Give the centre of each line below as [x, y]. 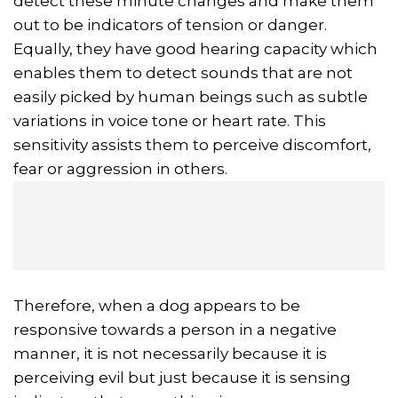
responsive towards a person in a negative [175, 329]
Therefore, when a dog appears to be [157, 305]
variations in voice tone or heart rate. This [170, 120]
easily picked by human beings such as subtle [191, 96]
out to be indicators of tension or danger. [170, 24]
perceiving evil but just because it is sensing [182, 377]
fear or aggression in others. [120, 168]
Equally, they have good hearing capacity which [195, 48]
